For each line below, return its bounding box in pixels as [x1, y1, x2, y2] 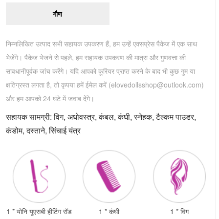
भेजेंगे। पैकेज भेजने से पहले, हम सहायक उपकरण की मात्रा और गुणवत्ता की [6, 52, 186, 62]
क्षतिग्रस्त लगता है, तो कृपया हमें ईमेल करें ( [6, 79, 111, 89]
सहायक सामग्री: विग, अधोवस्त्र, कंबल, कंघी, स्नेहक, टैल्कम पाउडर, [6, 110, 196, 122]
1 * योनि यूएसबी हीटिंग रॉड [6, 206, 72, 216]
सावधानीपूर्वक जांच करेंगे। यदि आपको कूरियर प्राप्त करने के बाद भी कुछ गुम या [6, 66, 195, 76]
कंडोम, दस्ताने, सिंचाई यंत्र [6, 124, 81, 136]
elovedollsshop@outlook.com [111, 79, 201, 89]
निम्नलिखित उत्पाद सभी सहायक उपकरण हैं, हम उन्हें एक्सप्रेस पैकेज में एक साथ [6, 38, 197, 48]
